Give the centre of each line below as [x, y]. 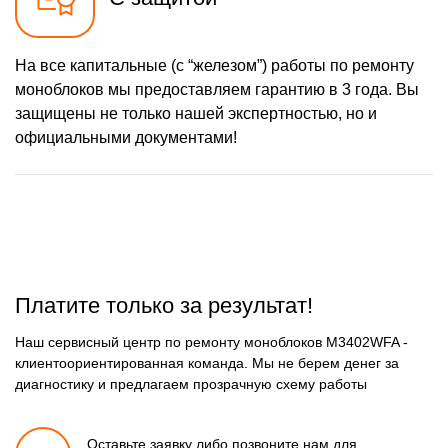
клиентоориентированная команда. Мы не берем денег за [207, 363]
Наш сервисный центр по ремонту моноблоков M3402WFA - [211, 342]
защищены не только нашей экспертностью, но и [196, 114]
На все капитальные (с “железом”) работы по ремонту [214, 66]
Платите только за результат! [164, 305]
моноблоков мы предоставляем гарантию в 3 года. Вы [217, 90]
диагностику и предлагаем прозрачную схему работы [191, 384]
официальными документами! [126, 138]
